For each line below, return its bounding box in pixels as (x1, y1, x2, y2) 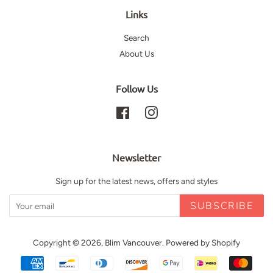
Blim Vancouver (105, 238, 162, 248)
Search (124, 32, 149, 43)
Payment (136, 258, 175, 271)
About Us (119, 49, 154, 58)
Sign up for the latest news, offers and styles (55, 176, 218, 186)
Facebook (129, 107, 166, 118)
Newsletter (112, 151, 161, 164)
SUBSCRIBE (190, 199, 253, 213)
